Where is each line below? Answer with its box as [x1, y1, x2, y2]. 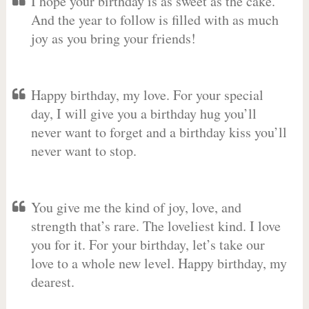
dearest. [30, 272, 74, 291]
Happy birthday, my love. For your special [30, 86, 263, 104]
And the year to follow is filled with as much [30, 10, 279, 29]
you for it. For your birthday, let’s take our [30, 235, 265, 254]
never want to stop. [30, 141, 137, 160]
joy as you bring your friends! [30, 29, 196, 48]
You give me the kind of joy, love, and [30, 198, 241, 217]
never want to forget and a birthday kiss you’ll [30, 123, 287, 141]
